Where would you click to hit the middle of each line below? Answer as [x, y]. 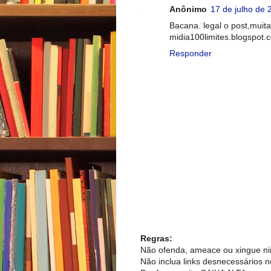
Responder [191, 54]
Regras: [156, 239]
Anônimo [188, 9]
